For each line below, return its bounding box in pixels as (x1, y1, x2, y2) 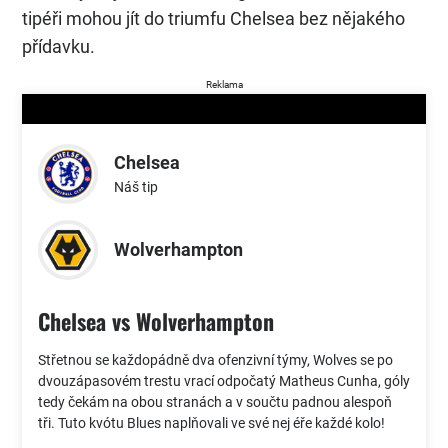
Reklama (205, 78, 243, 90)
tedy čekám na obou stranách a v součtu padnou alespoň (38, 393, 392, 410)
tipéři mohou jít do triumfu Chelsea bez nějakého (22, 7, 405, 29)
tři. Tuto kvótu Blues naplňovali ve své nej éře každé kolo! (38, 414, 385, 431)
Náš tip (114, 179, 158, 196)
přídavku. (22, 35, 95, 57)
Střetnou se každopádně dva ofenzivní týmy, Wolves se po (38, 351, 393, 368)
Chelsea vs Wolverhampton (38, 304, 274, 337)
